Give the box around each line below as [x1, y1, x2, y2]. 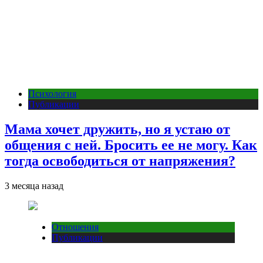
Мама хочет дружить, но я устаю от [5, 121, 230, 137]
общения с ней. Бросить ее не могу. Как [5, 137, 257, 153]
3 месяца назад [5, 180, 63, 191]
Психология [28, 88, 76, 99]
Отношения [52, 221, 99, 232]
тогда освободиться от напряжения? [5, 153, 235, 168]
